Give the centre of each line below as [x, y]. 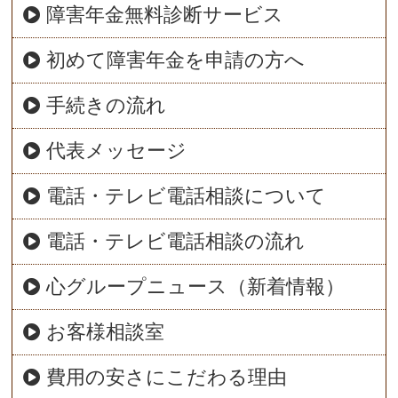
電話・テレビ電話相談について [187, 196]
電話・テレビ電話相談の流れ [176, 242]
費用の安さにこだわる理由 [167, 378]
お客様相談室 [106, 332]
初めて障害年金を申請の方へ [176, 60]
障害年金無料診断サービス [165, 15]
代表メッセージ [117, 151]
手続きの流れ [107, 106]
